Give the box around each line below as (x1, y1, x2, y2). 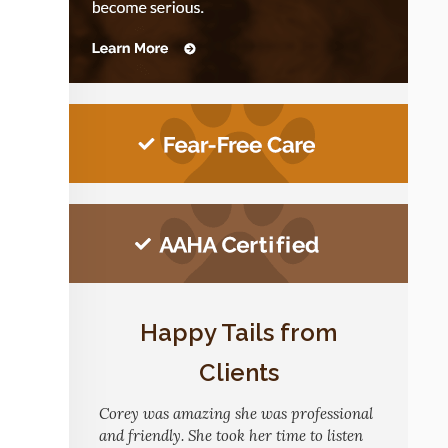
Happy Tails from (140, 318, 337, 347)
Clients (198, 358, 279, 387)
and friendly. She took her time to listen (99, 426, 363, 445)
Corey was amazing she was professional (99, 404, 373, 423)
